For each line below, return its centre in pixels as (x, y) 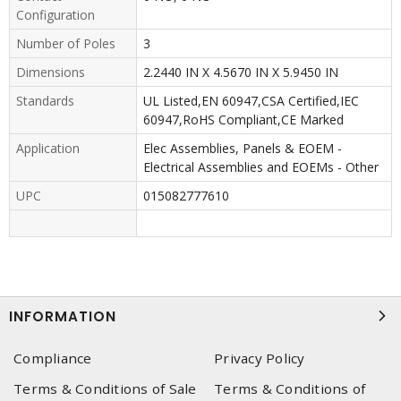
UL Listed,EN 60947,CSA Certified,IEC (251, 100)
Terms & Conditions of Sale (105, 388)
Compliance (53, 358)
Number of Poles (66, 43)
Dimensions (51, 72)
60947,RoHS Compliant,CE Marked (243, 119)
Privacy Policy (260, 358)
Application (48, 148)
